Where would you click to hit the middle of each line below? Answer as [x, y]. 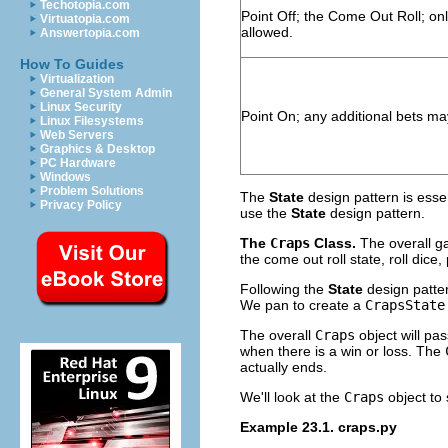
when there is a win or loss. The [342, 350]
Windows [65, 177]
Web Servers [77, 135]
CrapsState [405, 304]
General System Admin [106, 93]
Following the [284, 288]
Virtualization [77, 79]
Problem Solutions [92, 191]
